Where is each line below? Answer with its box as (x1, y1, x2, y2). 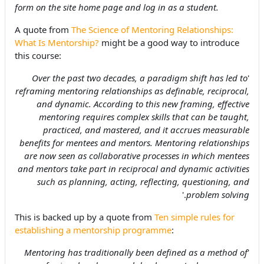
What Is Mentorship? (15, 37, 99, 48)
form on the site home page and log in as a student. (15, 1, 219, 13)
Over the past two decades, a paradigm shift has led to (32, 72, 247, 84)
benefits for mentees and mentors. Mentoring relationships (19, 137, 249, 148)
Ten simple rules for (154, 211, 235, 223)
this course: (15, 49, 61, 61)
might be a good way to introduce (99, 37, 239, 48)
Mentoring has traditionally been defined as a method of (24, 246, 247, 258)
